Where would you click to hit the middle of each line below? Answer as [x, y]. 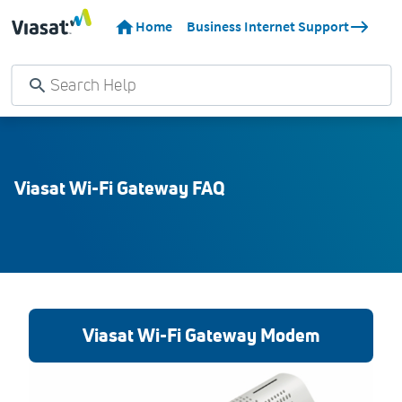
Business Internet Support [267, 26]
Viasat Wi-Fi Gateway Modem [201, 335]
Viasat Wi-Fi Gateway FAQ [120, 188]
